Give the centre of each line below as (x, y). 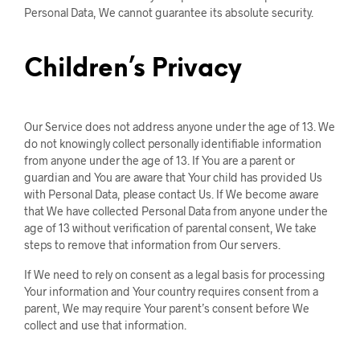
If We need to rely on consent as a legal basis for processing (175, 274)
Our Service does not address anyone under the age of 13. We (180, 127)
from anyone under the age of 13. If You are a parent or (160, 160)
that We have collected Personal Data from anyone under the (176, 211)
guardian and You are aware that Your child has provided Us (173, 177)
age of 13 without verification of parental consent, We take (170, 228)
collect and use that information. (105, 325)
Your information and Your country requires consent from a (171, 291)
